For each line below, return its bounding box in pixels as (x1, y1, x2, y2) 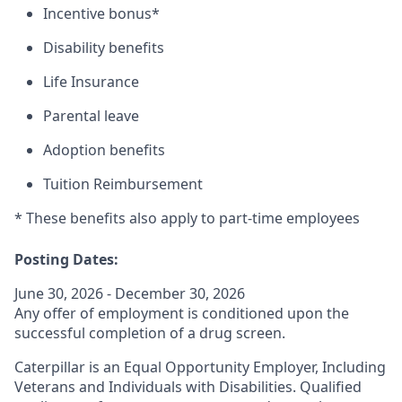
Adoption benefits (43, 140, 165, 160)
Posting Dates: (14, 249, 118, 269)
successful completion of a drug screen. (14, 323, 285, 343)
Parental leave (43, 106, 139, 126)
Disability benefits (43, 38, 164, 57)
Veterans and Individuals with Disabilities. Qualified (14, 377, 362, 397)
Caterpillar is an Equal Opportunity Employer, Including (14, 357, 386, 377)
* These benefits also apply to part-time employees (14, 208, 360, 228)
